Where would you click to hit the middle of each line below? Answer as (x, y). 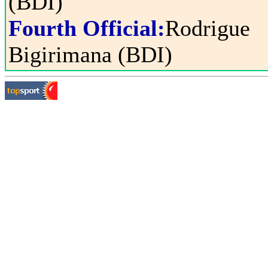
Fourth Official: (87, 28)
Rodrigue (208, 28)
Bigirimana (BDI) (90, 54)
